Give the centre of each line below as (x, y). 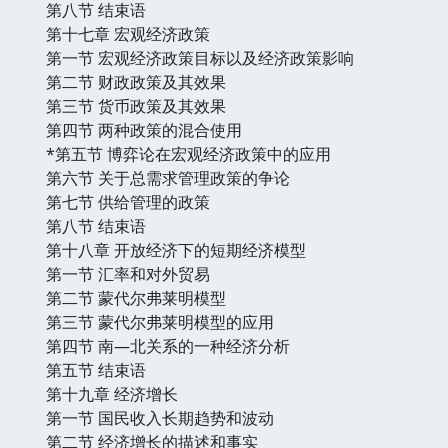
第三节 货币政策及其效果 (136, 105)
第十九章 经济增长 (112, 393)
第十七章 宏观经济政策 (128, 33)
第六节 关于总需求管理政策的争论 (168, 177)
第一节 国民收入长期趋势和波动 (160, 417)
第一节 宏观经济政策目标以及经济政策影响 (200, 57)
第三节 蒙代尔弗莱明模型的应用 (160, 321)
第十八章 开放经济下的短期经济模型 (176, 249)
